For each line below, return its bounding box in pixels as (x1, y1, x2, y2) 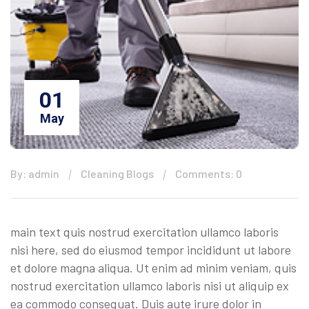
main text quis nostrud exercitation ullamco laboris (10, 223, 279, 239)
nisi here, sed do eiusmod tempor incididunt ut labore (10, 241, 291, 257)
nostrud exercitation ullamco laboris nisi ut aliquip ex (10, 277, 289, 293)
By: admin (10, 166, 59, 180)
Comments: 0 (175, 166, 242, 180)
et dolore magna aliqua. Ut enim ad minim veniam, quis (10, 259, 297, 275)
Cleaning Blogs (81, 166, 154, 180)
